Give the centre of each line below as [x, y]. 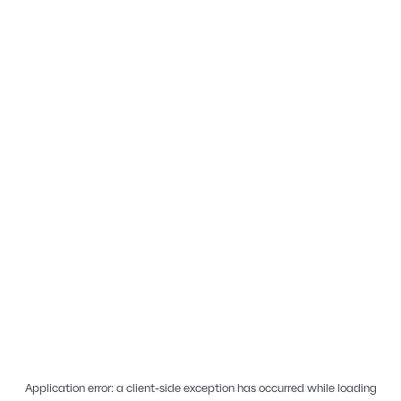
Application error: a [75, 388]
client [140, 388]
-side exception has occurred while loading [265, 388]
